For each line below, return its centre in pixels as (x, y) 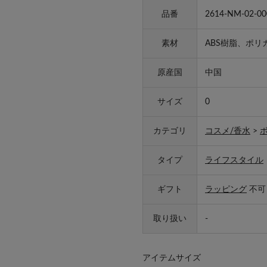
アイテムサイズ (172, 258)
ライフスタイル (234, 160)
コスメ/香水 (228, 131)
